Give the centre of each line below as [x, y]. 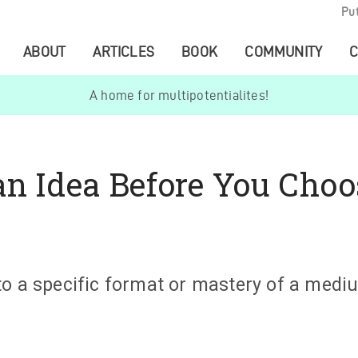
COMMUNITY [284, 52]
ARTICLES [124, 52]
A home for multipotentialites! [179, 95]
